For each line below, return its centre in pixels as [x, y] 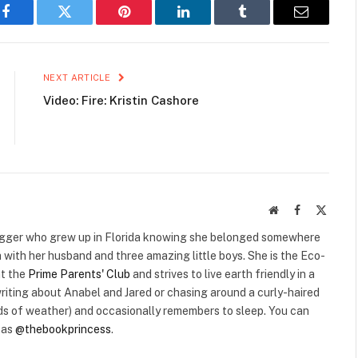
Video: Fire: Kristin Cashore [121, 100]
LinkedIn [208, 24]
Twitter [84, 24]
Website [295, 209]
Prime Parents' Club [79, 274]
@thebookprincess [63, 329]
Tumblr [262, 24]
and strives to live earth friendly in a [223, 274]
